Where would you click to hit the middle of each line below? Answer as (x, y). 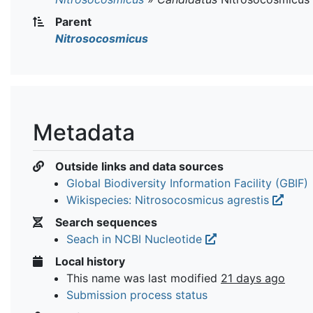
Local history (89, 261)
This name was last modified (144, 278)
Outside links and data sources (138, 166)
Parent (72, 21)
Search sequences (105, 222)
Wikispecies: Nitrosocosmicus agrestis (169, 199)
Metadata (84, 132)
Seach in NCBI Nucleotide (136, 239)
